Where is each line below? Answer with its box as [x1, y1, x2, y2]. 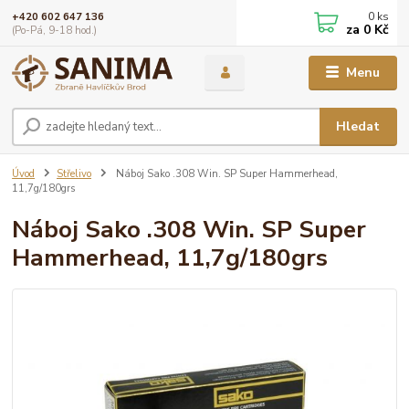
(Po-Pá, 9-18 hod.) [12, 23, 98, 37]
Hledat [336, 117, 381, 135]
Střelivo [57, 167, 91, 182]
